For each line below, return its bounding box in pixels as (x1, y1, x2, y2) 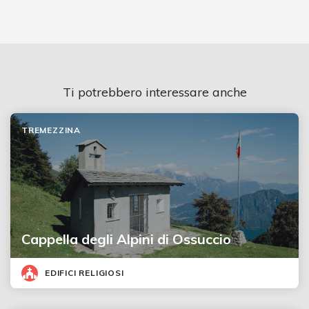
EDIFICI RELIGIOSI (45, 267, 124, 278)
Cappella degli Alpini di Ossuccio (21, 230, 231, 248)
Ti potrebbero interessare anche (62, 83, 247, 100)
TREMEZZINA (21, 124, 81, 135)
